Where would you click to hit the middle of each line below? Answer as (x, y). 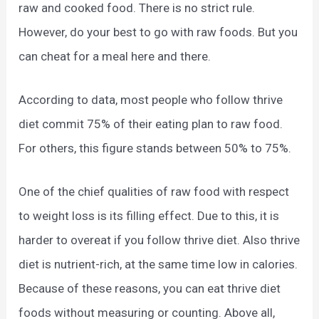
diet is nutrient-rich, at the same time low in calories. (158, 265)
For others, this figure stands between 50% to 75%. (155, 148)
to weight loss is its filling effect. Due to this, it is (149, 216)
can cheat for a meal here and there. (115, 57)
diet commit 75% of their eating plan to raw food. (151, 124)
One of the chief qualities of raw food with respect (154, 192)
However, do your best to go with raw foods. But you (158, 32)
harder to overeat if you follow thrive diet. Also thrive (159, 240)
